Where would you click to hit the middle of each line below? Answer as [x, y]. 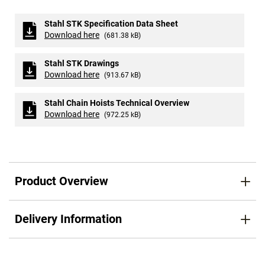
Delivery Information [68, 219]
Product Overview [62, 181]
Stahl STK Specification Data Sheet [111, 24]
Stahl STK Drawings [82, 64]
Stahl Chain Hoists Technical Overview [117, 103]
